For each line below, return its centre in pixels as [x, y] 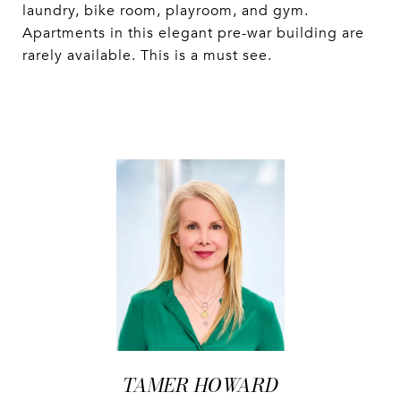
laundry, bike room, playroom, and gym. [166, 11]
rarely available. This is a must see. [147, 55]
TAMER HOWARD [200, 385]
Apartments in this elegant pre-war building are [193, 33]
